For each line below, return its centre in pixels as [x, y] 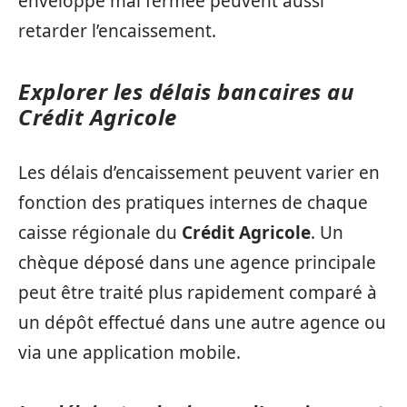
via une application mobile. [129, 352]
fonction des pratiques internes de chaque [193, 202]
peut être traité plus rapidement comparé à [198, 292]
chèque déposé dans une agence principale [197, 262]
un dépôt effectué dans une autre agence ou [202, 322]
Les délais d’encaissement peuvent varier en [199, 172]
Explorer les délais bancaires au [186, 91]
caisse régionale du [100, 232]
